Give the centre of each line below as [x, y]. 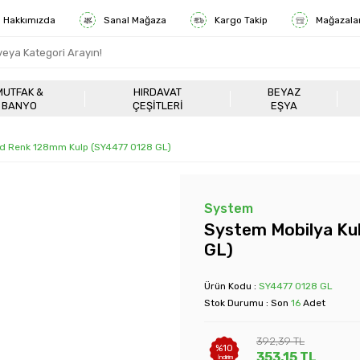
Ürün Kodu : [231, 286]
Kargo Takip [241, 20]
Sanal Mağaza [135, 20]
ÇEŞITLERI [157, 105]
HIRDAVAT [158, 92]
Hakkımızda [29, 20]
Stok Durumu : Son [247, 303]
